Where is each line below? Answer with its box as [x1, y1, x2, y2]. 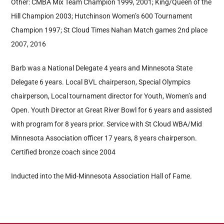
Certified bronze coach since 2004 [11, 148, 116, 156]
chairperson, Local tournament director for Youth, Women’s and [11, 92, 207, 100]
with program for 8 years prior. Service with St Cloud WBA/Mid [11, 120, 202, 128]
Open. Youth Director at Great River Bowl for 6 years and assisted [11, 106, 212, 114]
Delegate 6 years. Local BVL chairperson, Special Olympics [11, 78, 191, 86]
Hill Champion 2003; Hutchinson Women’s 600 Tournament [11, 12, 193, 20]
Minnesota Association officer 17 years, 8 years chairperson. [11, 134, 197, 142]
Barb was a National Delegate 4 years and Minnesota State [11, 64, 193, 72]
